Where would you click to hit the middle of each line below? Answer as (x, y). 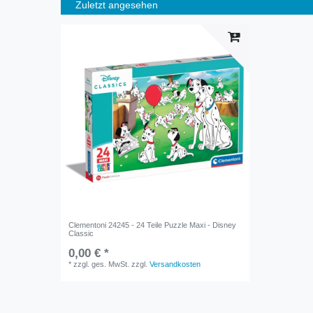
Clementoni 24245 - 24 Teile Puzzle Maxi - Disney (153, 225)
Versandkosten (175, 264)
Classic (81, 234)
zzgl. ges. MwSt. (102, 264)
